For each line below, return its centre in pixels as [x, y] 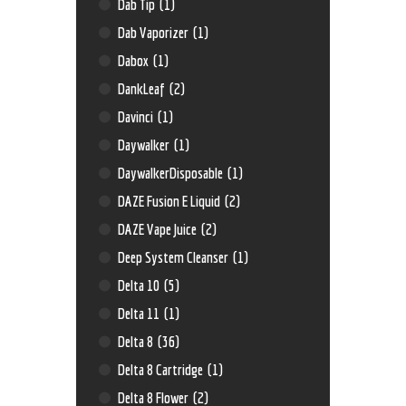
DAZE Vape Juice [159, 229]
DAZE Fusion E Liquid [171, 201]
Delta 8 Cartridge [162, 370]
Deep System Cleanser [175, 257]
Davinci [137, 117]
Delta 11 [140, 314]
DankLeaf [143, 89]
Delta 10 [140, 285]
